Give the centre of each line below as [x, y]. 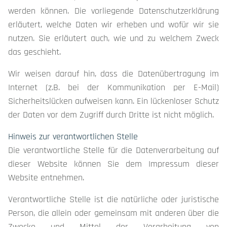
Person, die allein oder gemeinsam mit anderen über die [113, 213]
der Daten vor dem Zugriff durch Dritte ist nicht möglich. [111, 115]
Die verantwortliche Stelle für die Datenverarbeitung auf [113, 150]
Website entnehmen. [46, 178]
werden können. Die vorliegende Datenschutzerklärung [113, 11]
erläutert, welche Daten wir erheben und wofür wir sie [113, 25]
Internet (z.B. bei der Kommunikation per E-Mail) [113, 87]
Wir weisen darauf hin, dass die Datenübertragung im [113, 74]
